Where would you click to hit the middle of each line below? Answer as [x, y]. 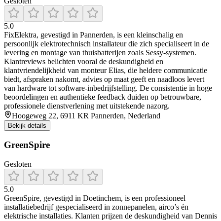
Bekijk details [27, 125]
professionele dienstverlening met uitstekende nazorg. [87, 106]
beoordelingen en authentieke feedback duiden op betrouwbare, [103, 97]
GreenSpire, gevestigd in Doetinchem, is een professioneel [95, 198]
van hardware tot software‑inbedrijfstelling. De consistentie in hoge [108, 88]
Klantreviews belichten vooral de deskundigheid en [84, 61]
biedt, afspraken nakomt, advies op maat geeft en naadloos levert [104, 79]
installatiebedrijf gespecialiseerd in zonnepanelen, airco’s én [96, 207]
